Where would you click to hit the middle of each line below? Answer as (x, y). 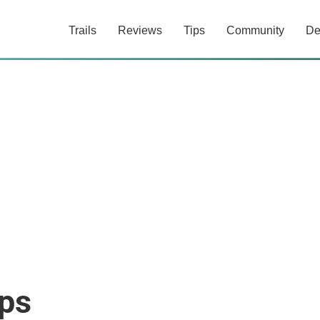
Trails (82, 30)
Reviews (140, 30)
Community (255, 30)
